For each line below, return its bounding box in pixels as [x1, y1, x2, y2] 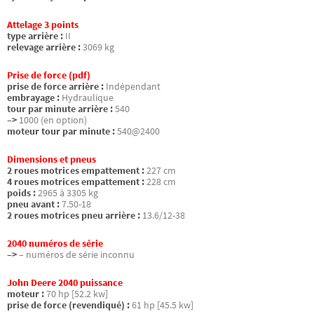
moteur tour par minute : [7, 125, 115, 137]
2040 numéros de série [7, 238, 103, 250]
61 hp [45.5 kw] [132, 299, 193, 312]
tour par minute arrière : [7, 102, 113, 115]
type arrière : [7, 29, 63, 42]
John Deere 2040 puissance [7, 277, 123, 289]
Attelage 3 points [7, 18, 78, 31]
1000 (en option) [19, 114, 87, 126]
